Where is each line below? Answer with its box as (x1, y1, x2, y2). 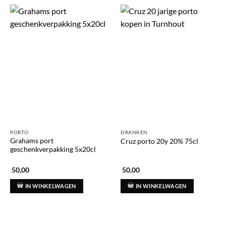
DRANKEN (121, 129, 148, 136)
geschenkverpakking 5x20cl (10, 145, 96, 153)
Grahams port (10, 136, 53, 145)
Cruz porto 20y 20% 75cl (121, 137, 198, 145)
